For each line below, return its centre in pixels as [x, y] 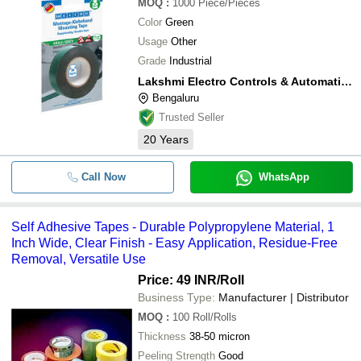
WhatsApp [284, 177]
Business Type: [176, 297]
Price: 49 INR [177, 280]
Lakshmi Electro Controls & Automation [346, 81]
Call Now [103, 177]
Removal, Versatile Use [79, 259]
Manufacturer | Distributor [284, 297]
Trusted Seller [191, 117]
